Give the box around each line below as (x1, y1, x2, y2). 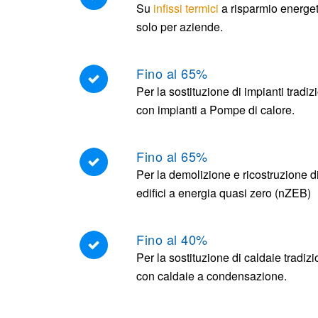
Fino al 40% (136, 230, 208, 248)
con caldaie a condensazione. (136, 268, 287, 284)
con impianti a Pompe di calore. (136, 102, 295, 118)
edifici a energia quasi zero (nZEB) (136, 185, 311, 201)
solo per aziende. (136, 18, 223, 35)
